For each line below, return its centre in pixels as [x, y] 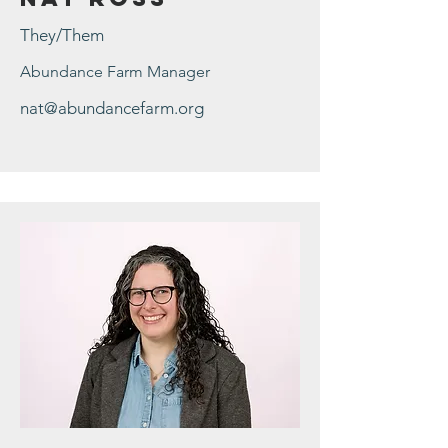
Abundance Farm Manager [115, 71]
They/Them [62, 35]
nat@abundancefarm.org [112, 108]
